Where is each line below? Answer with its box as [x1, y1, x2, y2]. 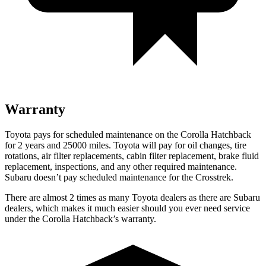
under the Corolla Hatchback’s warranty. [5, 213, 156, 224]
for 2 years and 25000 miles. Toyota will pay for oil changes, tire [5, 140, 246, 150]
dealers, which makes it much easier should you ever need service [5, 202, 250, 213]
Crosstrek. [195, 172, 233, 182]
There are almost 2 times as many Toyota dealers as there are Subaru [5, 192, 260, 202]
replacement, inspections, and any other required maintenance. [5, 161, 237, 172]
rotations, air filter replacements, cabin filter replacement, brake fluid [5, 150, 259, 161]
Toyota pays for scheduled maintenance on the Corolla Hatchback [5, 129, 251, 140]
